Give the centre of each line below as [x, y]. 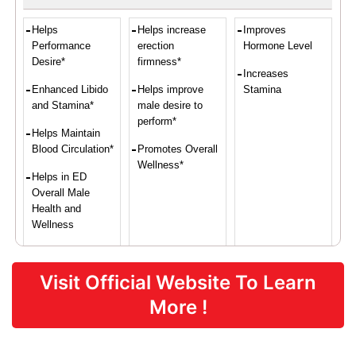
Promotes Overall [178, 149]
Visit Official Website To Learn [178, 282]
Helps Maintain [66, 133]
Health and [57, 208]
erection [156, 45]
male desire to [170, 105]
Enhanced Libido [70, 89]
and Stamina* [63, 105]
